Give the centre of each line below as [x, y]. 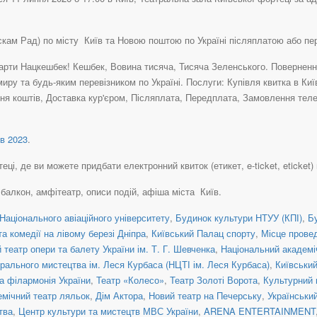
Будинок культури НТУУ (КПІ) [239, 217]
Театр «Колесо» [130, 279]
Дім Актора [119, 295]
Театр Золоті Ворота [214, 279]
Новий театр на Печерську [205, 295]
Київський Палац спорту [203, 233]
